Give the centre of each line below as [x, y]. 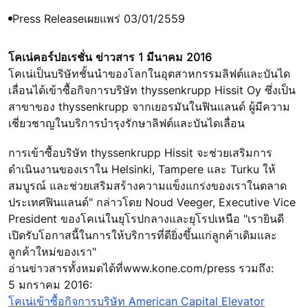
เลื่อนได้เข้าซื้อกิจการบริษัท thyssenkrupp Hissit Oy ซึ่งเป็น [152, 90]
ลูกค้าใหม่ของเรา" [52, 252]
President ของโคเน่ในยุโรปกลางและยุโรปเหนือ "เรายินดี [146, 219]
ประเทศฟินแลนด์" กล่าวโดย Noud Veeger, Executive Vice [152, 202]
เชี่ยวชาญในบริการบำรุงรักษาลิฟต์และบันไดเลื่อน [126, 123]
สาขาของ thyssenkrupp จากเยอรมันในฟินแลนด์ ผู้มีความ [149, 106]
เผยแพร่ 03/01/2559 [134, 18]
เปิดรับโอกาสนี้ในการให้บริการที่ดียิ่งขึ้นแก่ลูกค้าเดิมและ [143, 235]
